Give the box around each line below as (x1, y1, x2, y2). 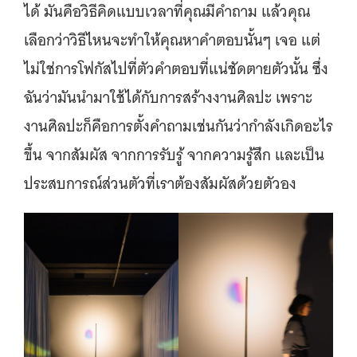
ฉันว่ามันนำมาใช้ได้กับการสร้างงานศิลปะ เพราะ (24, 84, 312, 111)
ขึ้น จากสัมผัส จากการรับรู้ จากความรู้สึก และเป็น (24, 141, 324, 168)
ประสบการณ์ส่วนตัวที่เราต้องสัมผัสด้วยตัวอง (24, 170, 300, 197)
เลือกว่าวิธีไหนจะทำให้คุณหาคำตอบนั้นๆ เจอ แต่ (24, 26, 320, 53)
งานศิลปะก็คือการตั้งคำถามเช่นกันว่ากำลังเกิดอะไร (24, 112, 333, 139)
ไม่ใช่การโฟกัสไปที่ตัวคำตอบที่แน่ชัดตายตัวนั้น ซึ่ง (24, 55, 328, 82)
